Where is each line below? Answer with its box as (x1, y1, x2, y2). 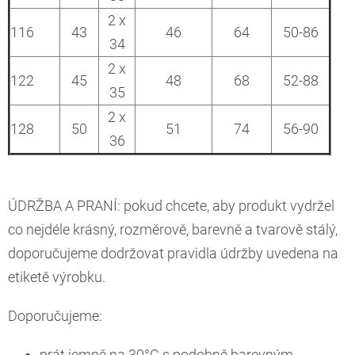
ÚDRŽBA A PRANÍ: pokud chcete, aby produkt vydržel (8, 197, 334, 214)
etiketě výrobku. (8, 268, 105, 285)
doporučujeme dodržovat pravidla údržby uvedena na (8, 244, 338, 261)
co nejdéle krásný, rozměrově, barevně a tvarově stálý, (8, 220, 338, 238)
